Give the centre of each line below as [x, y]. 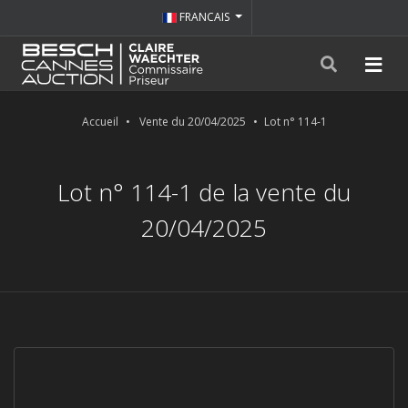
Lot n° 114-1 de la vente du [204, 192]
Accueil [100, 122]
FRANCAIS [205, 17]
